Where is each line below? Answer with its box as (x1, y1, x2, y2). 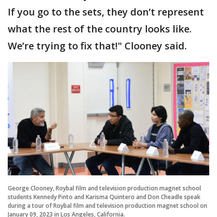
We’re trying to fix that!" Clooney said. (8, 39, 187, 52)
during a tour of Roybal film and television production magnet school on (8, 201, 207, 210)
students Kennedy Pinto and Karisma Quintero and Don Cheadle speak (8, 192, 201, 201)
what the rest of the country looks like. (8, 22, 192, 35)
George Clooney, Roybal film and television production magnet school (8, 184, 201, 192)
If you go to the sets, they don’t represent (8, 5, 204, 18)
